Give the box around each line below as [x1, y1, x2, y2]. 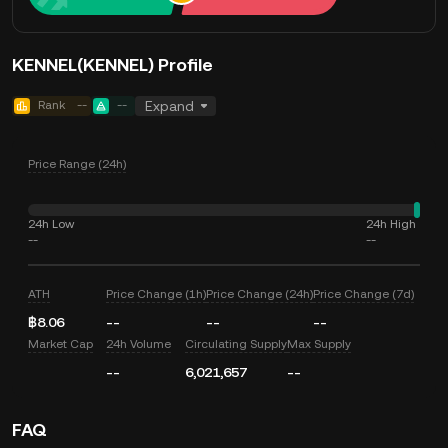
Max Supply [286, 337, 351, 351]
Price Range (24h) [28, 157, 126, 171]
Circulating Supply [184, 337, 287, 351]
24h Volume [106, 337, 172, 351]
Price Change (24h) [206, 287, 314, 301]
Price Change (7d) [313, 287, 415, 301]
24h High [366, 217, 416, 231]
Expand [145, 98, 194, 114]
